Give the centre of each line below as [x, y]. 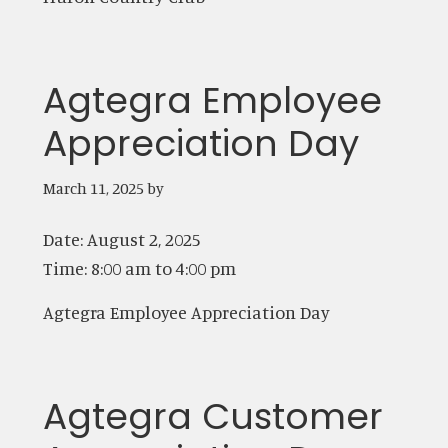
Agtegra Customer [212, 416]
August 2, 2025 [143, 238]
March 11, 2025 [93, 187]
